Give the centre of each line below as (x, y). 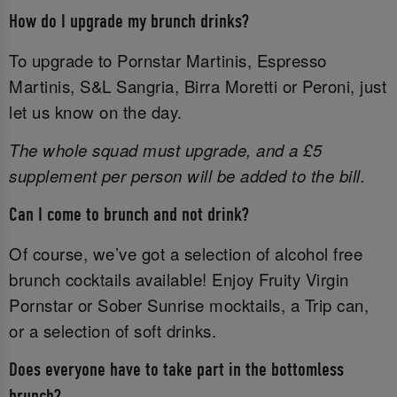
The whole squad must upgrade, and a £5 (165, 150)
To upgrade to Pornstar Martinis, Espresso (168, 61)
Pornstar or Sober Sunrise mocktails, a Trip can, (189, 305)
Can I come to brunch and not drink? (129, 214)
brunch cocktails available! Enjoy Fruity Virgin (179, 280)
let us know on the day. (96, 112)
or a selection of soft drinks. (113, 331)
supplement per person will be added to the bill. (187, 176)
